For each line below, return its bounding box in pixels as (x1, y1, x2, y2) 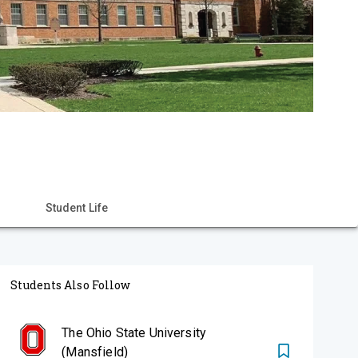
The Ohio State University (62, 325, 207, 340)
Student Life (45, 201, 109, 214)
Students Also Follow (10, 277, 131, 292)
